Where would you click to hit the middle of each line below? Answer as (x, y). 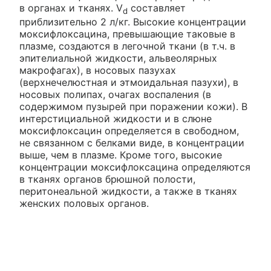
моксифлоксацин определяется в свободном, (129, 131)
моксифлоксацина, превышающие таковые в (127, 34)
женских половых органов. (84, 204)
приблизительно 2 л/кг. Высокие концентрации (133, 22)
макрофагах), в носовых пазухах (98, 70)
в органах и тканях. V (71, 8)
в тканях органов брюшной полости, (107, 179)
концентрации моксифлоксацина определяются (135, 167)
